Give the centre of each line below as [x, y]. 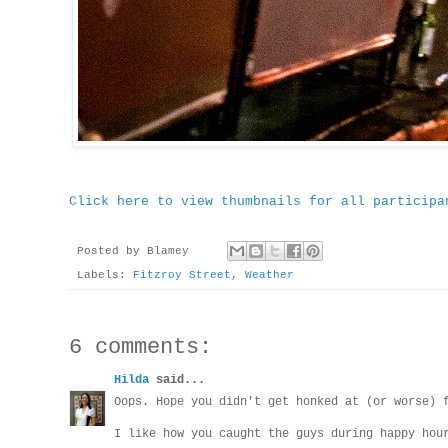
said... [177, 380]
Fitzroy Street [182, 275]
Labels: [105, 275]
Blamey [168, 251]
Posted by [112, 251]
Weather [269, 275]
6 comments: [140, 348]
